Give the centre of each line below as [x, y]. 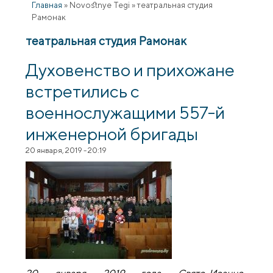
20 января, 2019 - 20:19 [66, 150]
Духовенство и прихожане [130, 69]
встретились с [83, 90]
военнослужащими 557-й [126, 112]
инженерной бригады [112, 133]
